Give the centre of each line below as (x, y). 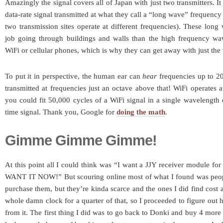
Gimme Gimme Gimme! (81, 140)
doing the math (141, 112)
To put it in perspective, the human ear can (74, 76)
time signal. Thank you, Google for (61, 112)
